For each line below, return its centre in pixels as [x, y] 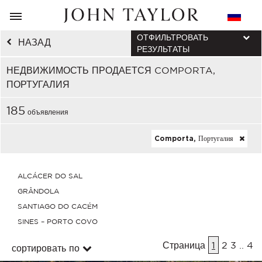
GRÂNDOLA [38, 191]
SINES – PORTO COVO [58, 221]
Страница [185, 245]
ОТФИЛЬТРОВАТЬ [173, 37]
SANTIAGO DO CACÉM [58, 206]
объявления [47, 112]
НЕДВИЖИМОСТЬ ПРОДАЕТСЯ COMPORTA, [111, 70]
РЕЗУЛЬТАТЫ [163, 49]
